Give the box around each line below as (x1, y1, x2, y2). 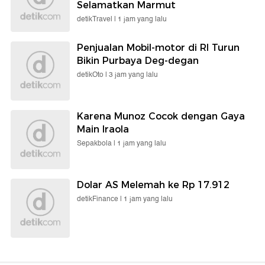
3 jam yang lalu (109, 69, 158, 80)
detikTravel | (77, 13, 118, 25)
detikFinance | (77, 193, 124, 205)
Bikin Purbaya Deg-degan (77, 54, 199, 66)
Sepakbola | (77, 137, 117, 149)
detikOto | (77, 69, 109, 80)
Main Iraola (77, 123, 129, 135)
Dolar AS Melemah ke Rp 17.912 (77, 179, 230, 190)
